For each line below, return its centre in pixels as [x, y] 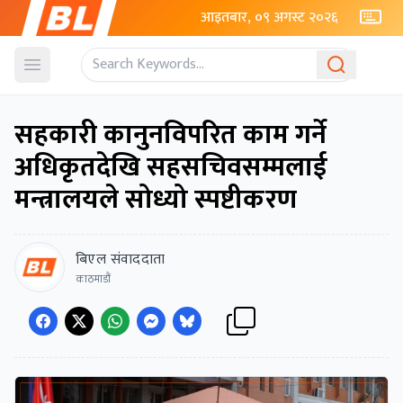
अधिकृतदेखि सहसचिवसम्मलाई [171, 167]
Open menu [65, 74]
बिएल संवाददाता [121, 260]
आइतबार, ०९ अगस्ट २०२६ [269, 18]
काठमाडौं [93, 279]
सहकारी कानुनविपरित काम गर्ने [170, 135]
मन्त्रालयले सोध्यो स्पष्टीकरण [156, 200]
